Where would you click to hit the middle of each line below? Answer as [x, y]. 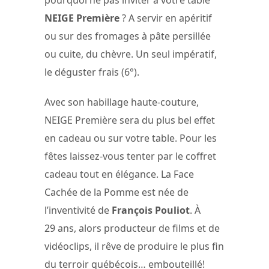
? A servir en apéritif [166, 18]
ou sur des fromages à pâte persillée [128, 36]
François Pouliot [151, 210]
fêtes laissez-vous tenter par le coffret [130, 156]
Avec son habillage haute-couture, [122, 102]
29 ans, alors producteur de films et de [132, 228]
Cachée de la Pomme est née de [116, 192]
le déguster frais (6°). [92, 72]
